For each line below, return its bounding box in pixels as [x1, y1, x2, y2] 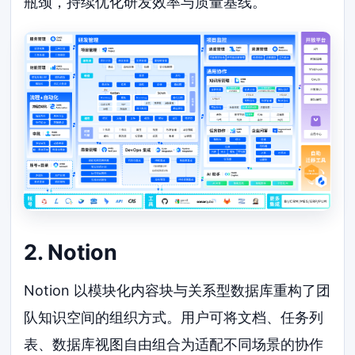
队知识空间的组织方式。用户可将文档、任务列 [24, 309, 324, 326]
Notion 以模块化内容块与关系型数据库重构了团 [24, 282, 331, 300]
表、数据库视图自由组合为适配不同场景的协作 [24, 336, 324, 353]
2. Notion [24, 239, 118, 265]
